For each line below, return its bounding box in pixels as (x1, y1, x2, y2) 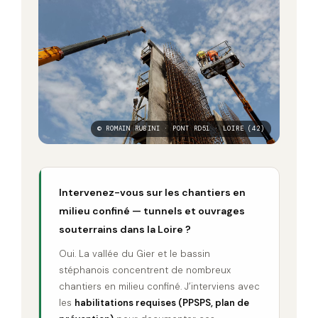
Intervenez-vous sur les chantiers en (59, 185, 246, 199)
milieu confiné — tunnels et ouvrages (59, 204, 245, 217)
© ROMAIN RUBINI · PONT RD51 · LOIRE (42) (97, 124, 265, 133)
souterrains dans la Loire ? (59, 222, 191, 236)
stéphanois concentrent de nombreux (59, 263, 231, 276)
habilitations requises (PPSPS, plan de (75, 296, 249, 309)
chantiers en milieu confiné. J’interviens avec (59, 280, 260, 292)
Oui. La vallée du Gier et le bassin (59, 247, 210, 260)
